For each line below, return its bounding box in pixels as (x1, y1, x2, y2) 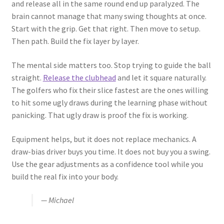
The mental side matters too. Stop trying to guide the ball (11, 59, 211, 70)
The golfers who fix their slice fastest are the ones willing (11, 84, 208, 95)
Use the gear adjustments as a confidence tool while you (11, 158, 203, 169)
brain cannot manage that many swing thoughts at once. (11, 11, 206, 21)
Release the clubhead (42, 72, 116, 82)
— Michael (40, 195, 74, 205)
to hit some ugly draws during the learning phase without (11, 97, 207, 107)
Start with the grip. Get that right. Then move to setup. (11, 23, 200, 34)
